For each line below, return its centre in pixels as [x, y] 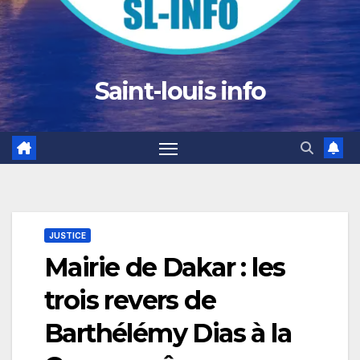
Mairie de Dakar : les [165, 268]
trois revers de [130, 301]
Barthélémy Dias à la [168, 333]
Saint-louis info [180, 91]
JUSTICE [67, 236]
